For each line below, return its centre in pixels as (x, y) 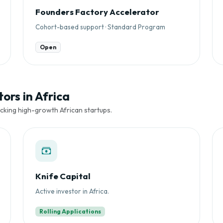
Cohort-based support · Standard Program (100, 27)
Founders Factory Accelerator (97, 11)
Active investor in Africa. (72, 191)
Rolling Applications (70, 212)
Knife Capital (63, 176)
